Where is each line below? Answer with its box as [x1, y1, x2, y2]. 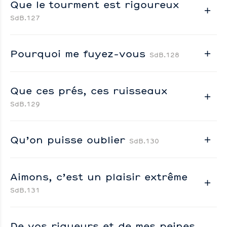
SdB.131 [10, 185, 40, 194]
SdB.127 [10, 13, 40, 22]
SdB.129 [10, 99, 40, 108]
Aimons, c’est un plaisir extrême [10, 169, 187, 183]
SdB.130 [129, 136, 159, 145]
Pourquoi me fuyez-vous [10, 46, 149, 60]
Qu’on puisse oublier [10, 132, 129, 146]
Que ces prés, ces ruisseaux [10, 83, 167, 97]
